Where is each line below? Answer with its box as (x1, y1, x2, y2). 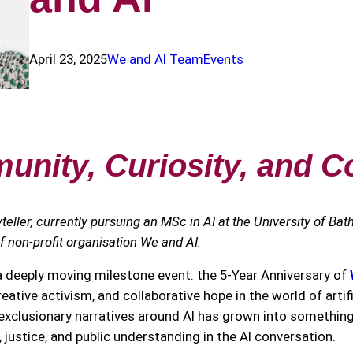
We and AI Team (107, 50, 204, 67)
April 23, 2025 (29, 50, 108, 67)
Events (203, 50, 244, 67)
